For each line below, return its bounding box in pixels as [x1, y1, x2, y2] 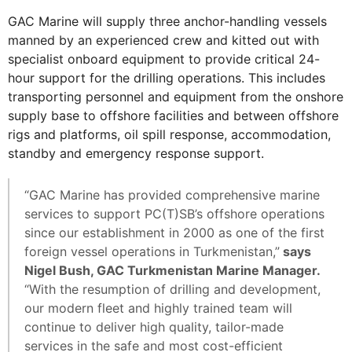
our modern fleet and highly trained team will [24, 300, 292, 317]
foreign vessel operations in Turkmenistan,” [24, 244, 280, 260]
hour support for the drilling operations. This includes [8, 70, 325, 86]
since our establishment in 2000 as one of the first [24, 225, 324, 241]
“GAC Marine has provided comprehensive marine [24, 187, 320, 203]
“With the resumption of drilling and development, [24, 281, 321, 298]
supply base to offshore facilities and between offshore [8, 108, 339, 124]
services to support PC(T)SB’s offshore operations [24, 206, 324, 222]
